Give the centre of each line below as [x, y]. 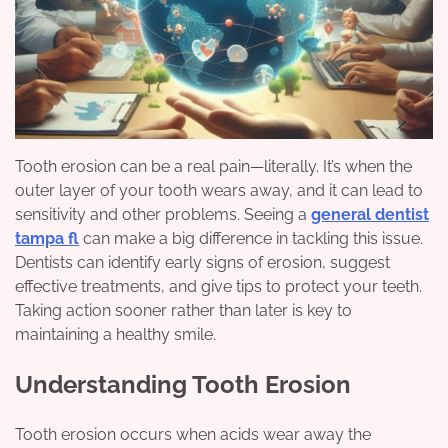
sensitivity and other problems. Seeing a [163, 215]
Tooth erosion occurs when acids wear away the [193, 434]
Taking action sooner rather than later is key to [183, 311]
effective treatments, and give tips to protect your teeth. [218, 287]
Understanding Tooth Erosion [183, 385]
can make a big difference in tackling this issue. [251, 239]
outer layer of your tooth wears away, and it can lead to [219, 191]
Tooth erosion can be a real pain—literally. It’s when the [213, 167]
